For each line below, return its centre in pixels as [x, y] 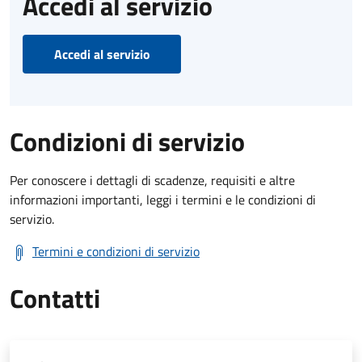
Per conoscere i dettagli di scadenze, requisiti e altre [152, 180]
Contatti [55, 298]
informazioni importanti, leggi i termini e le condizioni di [163, 199]
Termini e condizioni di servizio [116, 251]
